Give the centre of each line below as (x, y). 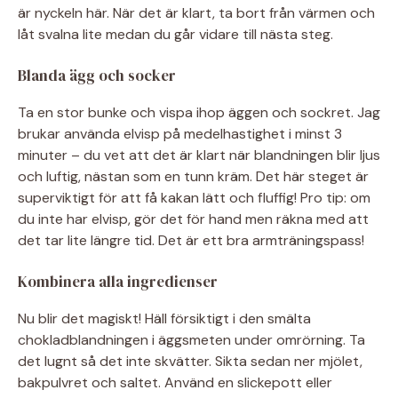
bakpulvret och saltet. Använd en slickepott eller (175, 382)
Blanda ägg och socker (97, 75)
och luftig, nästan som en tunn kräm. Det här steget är (193, 176)
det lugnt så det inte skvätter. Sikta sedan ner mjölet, (190, 361)
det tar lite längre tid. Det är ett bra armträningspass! (191, 240)
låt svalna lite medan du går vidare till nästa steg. (175, 34)
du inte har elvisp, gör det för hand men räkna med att (193, 219)
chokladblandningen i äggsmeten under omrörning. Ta (191, 339)
